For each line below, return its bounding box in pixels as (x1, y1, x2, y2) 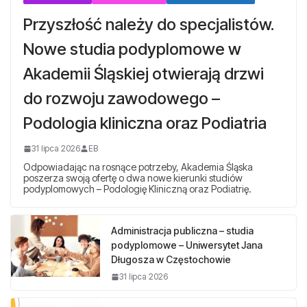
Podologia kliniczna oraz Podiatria (23, 112, 267, 133)
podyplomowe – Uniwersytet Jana (111, 238, 262, 251)
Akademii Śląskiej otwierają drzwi (23, 63, 264, 84)
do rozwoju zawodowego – (23, 88, 220, 108)
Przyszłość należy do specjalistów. (23, 14, 274, 34)
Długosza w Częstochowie (111, 253, 231, 265)
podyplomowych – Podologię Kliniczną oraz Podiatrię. (23, 182, 251, 195)
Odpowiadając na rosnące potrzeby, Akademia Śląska (23, 160, 253, 173)
